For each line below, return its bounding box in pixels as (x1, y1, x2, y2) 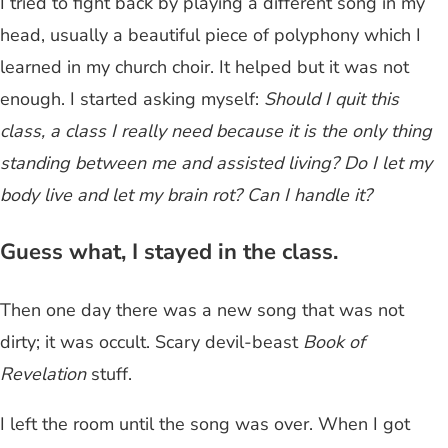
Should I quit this (264, 87, 399, 112)
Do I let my (339, 151, 432, 176)
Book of (303, 330, 365, 355)
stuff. (86, 362, 132, 387)
